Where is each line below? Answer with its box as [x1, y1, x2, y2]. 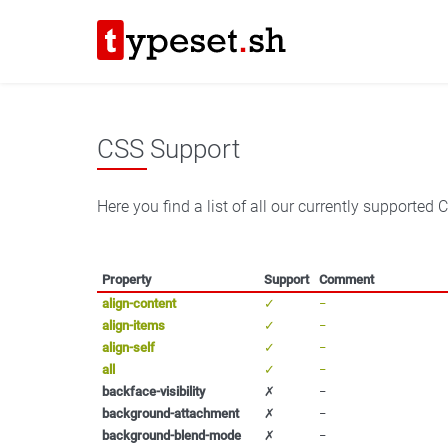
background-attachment [102, 405, 239, 421]
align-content [102, 295, 176, 311]
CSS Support [97, 134, 240, 164]
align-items [102, 317, 165, 333]
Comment [319, 271, 374, 287]
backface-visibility [102, 383, 205, 399]
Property [102, 271, 151, 287]
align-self [102, 339, 155, 355]
